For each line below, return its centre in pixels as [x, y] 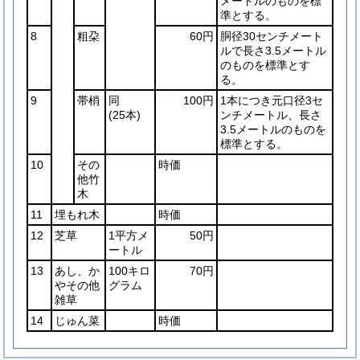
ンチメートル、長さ [271, 115]
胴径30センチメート [272, 36]
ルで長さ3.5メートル [273, 51]
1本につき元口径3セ [272, 100]
